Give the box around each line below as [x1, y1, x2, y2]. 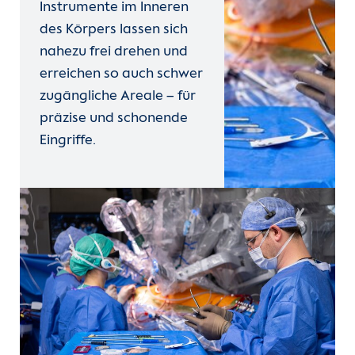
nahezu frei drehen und [40, 44, 188, 60]
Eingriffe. [40, 133, 96, 149]
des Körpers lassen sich [40, 22, 188, 38]
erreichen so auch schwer [40, 67, 203, 82]
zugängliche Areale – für [40, 89, 196, 105]
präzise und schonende [40, 111, 188, 127]
